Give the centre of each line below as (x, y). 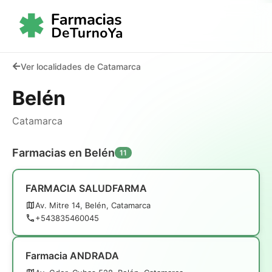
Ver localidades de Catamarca (81, 66)
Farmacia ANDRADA (72, 255)
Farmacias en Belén (63, 152)
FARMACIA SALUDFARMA (86, 188)
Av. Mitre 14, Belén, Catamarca (93, 205)
